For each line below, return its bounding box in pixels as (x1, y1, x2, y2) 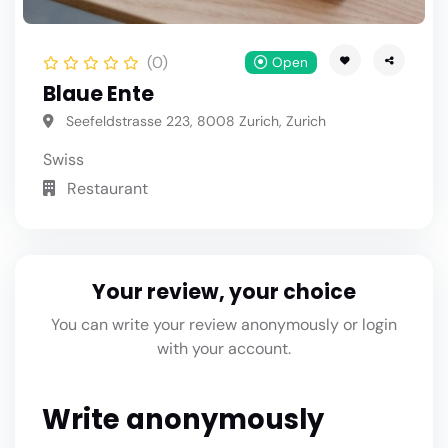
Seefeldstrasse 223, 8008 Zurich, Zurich (62, 112, 326, 131)
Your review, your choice (92, 278, 356, 307)
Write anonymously (41, 399, 324, 439)
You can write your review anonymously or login (51, 314, 397, 336)
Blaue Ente (43, 80, 154, 109)
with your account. (157, 338, 291, 360)
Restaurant (63, 178, 148, 200)
